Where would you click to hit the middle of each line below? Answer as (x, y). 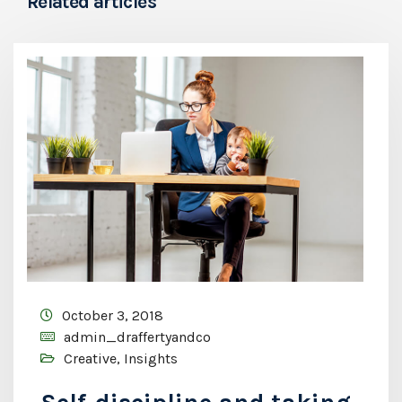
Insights (151, 358)
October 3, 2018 (113, 315)
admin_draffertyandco (137, 336)
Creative (90, 358)
